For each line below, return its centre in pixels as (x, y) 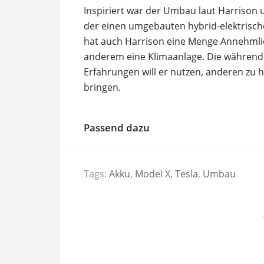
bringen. (102, 87)
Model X (153, 174)
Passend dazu (117, 127)
